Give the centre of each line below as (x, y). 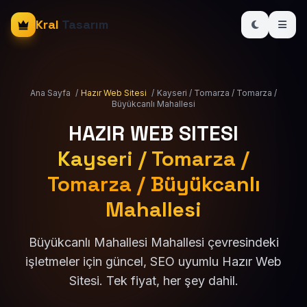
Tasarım (84, 24)
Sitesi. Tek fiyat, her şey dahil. (153, 281)
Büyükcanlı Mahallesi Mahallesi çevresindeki (153, 242)
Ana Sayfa (50, 93)
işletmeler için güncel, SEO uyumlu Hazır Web (153, 261)
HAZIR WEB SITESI (153, 133)
